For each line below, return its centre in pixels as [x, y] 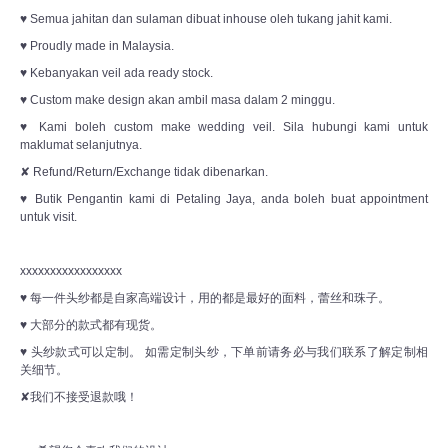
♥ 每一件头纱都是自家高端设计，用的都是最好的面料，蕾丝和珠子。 [205, 298]
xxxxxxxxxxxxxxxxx [71, 271]
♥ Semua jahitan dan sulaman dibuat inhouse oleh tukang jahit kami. [206, 19]
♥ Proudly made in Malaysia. [97, 46]
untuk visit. [48, 217]
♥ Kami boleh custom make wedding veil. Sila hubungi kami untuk [224, 127]
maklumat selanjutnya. [81, 145]
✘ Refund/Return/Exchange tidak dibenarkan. [144, 172]
